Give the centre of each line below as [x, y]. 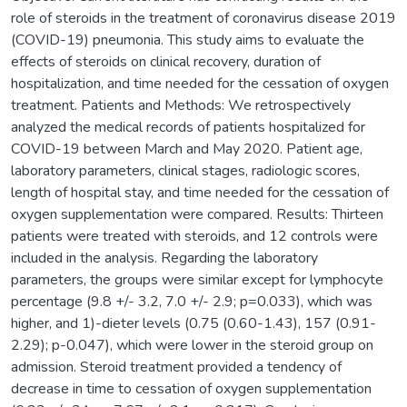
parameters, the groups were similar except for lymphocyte [197, 279]
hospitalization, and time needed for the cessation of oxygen [200, 83]
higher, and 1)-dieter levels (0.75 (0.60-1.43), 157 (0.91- [194, 323]
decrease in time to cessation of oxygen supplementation [191, 388]
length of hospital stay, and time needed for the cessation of [200, 192]
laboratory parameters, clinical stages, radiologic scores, [185, 170]
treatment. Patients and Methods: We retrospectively [181, 105]
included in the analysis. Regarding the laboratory [164, 258]
